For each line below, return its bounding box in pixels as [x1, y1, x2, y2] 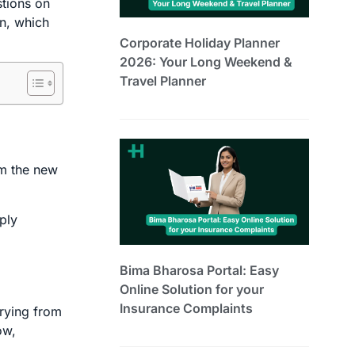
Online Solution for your [120, 281, 264, 297]
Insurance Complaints [120, 300, 253, 316]
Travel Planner [120, 72, 206, 89]
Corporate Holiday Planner [120, 34, 280, 51]
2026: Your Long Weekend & [120, 53, 292, 70]
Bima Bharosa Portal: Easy [120, 261, 279, 278]
